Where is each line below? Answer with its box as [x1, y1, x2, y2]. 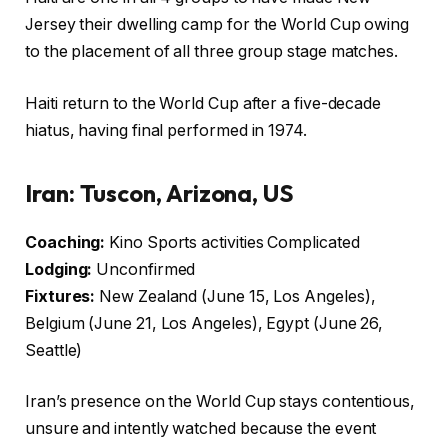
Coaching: [25, 232, 106, 252]
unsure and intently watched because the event [25, 419, 377, 439]
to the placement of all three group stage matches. [25, 42, 399, 62]
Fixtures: [25, 286, 96, 306]
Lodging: [25, 259, 93, 279]
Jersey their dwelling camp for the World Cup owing [25, 15, 410, 35]
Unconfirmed [92, 259, 196, 279]
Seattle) [25, 340, 83, 360]
